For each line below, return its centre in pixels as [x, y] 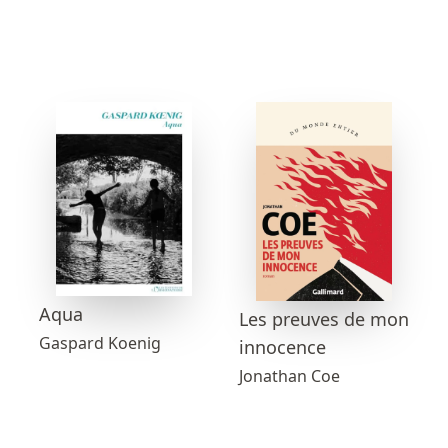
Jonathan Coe [289, 375]
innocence [282, 346]
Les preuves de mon [324, 318]
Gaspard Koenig [100, 342]
